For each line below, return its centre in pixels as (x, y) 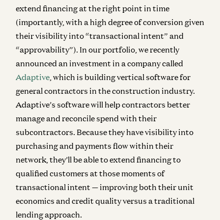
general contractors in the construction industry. (105, 91)
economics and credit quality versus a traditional (105, 201)
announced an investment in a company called (99, 63)
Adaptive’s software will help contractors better (103, 104)
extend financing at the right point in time (93, 8)
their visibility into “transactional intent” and (100, 36)
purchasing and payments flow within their (95, 146)
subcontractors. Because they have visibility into (105, 132)
